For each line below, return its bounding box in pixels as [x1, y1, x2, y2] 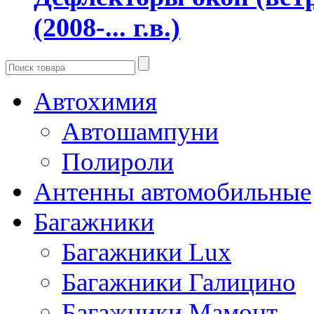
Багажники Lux [62, 237, 231, 266]
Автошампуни [62, 116, 219, 146]
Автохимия [34, 86, 157, 116]
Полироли [62, 146, 174, 176]
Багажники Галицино [62, 267, 296, 296]
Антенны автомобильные [34, 177, 311, 206]
